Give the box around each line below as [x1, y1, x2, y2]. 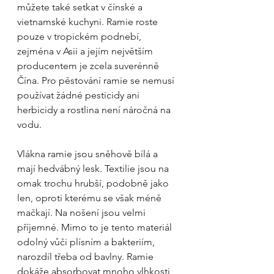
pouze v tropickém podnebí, [17, 31, 144, 42]
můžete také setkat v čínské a [17, 1, 145, 13]
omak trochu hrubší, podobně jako [17, 177, 171, 189]
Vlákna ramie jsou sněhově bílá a [17, 148, 160, 160]
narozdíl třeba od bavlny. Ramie [17, 251, 156, 262]
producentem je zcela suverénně [17, 60, 161, 72]
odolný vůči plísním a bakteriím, [17, 236, 157, 248]
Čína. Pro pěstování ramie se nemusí [17, 75, 177, 86]
